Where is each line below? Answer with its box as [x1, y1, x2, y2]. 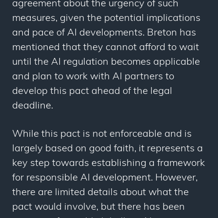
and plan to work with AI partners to [12, 72, 174, 82]
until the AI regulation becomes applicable [12, 57, 200, 68]
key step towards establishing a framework [12, 159, 205, 169]
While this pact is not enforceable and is [12, 129, 192, 140]
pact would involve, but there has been [12, 202, 185, 213]
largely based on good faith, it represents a [12, 144, 203, 154]
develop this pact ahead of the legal [12, 87, 172, 97]
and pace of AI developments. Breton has [12, 28, 196, 38]
